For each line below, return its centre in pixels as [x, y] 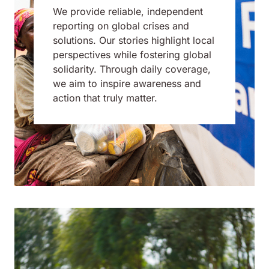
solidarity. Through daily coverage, [132, 69]
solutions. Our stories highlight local [134, 40]
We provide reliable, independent [128, 11]
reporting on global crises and [121, 26]
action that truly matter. [105, 98]
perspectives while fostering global [132, 55]
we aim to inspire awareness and [127, 83]
